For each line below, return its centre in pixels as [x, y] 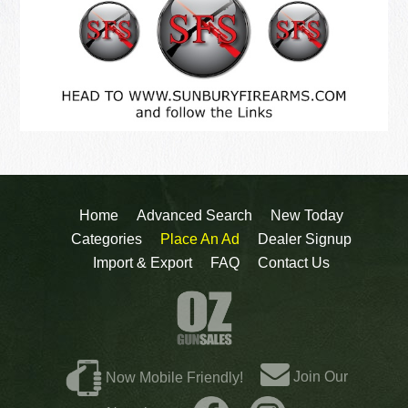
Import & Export [143, 262]
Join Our [318, 376]
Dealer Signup [305, 239]
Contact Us [294, 262]
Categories [107, 239]
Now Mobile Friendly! [174, 377]
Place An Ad [200, 239]
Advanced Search [194, 215]
